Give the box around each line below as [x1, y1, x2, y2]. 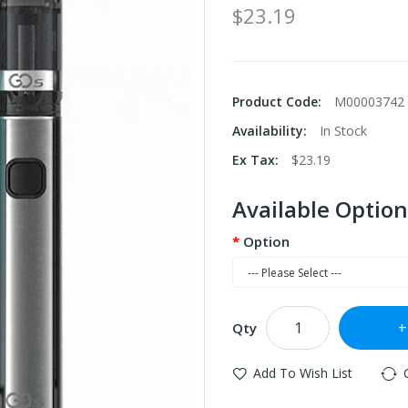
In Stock [320, 122, 367, 139]
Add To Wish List [253, 364, 352, 382]
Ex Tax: [232, 151, 282, 168]
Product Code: [232, 93, 325, 110]
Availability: [232, 122, 311, 139]
